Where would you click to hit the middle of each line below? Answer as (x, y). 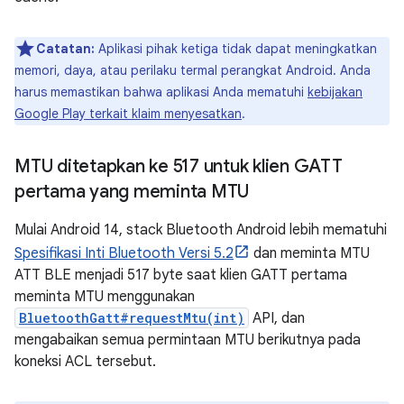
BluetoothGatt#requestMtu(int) (132, 318)
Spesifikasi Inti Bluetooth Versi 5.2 (124, 253)
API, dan (277, 318)
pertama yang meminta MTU (132, 192)
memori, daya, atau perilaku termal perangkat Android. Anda (193, 70)
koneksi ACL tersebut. (85, 362)
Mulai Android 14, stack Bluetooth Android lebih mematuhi (201, 230)
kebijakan (335, 92)
